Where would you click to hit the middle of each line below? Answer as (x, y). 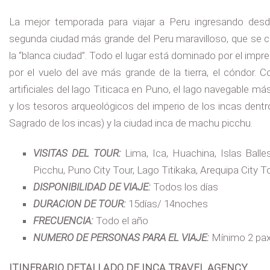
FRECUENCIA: (63, 221)
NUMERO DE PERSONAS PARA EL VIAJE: (121, 238)
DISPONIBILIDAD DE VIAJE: (92, 187)
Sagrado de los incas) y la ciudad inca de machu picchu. (131, 123)
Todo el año (121, 221)
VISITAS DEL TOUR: (77, 153)
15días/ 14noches (167, 204)
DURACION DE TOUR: (80, 204)
